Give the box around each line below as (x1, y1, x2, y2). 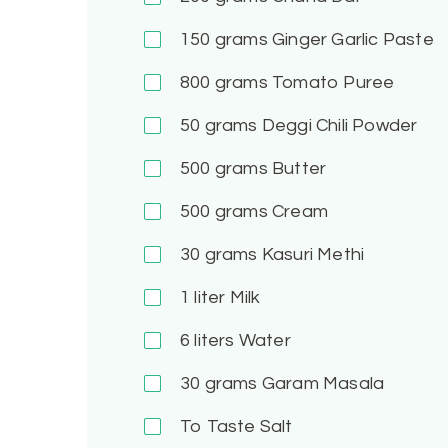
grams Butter (210, 159, 327, 179)
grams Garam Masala (200, 374, 385, 394)
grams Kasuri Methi (200, 245, 365, 265)
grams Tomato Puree (210, 73, 395, 93)
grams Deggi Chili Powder (200, 116, 418, 136)
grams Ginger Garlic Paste (210, 30, 434, 50)
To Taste (179, 417, 256, 437)
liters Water (190, 331, 291, 351)
